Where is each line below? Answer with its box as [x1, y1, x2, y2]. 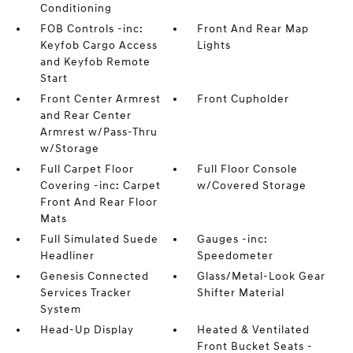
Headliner [39, 249, 95, 263]
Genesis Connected [39, 269, 149, 284]
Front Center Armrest [39, 92, 161, 106]
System [39, 303, 81, 317]
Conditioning [39, 2, 112, 16]
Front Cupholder [197, 92, 290, 106]
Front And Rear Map [197, 22, 310, 36]
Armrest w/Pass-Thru [39, 125, 158, 139]
